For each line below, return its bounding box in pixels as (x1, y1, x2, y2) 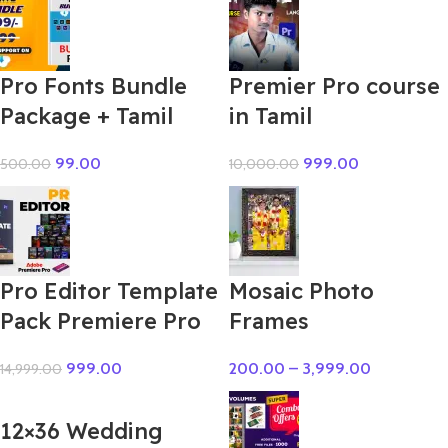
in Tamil (229, 102, 312, 131)
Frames (229, 307, 309, 336)
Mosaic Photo (229, 277, 374, 306)
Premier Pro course (229, 72, 440, 101)
